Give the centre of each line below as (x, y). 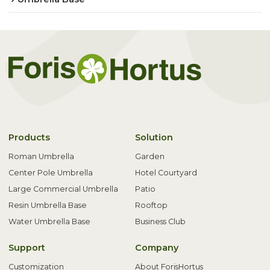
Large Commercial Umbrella (64, 189)
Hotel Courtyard (166, 172)
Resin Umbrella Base (48, 205)
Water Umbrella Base (50, 221)
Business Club (160, 221)
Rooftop (151, 205)
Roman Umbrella (42, 156)
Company (157, 247)
